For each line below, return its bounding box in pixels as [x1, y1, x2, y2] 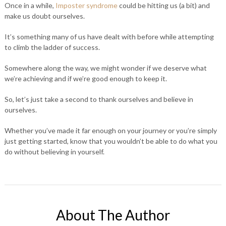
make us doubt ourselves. [4, 12, 85, 20]
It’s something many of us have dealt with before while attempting [4, 32, 214, 41]
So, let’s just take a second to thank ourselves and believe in [4, 95, 193, 103]
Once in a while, [4, 1, 55, 10]
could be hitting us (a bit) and [117, 1, 210, 10]
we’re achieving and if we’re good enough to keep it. [4, 74, 167, 83]
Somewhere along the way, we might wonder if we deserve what [4, 64, 207, 72]
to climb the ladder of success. [4, 43, 100, 51]
